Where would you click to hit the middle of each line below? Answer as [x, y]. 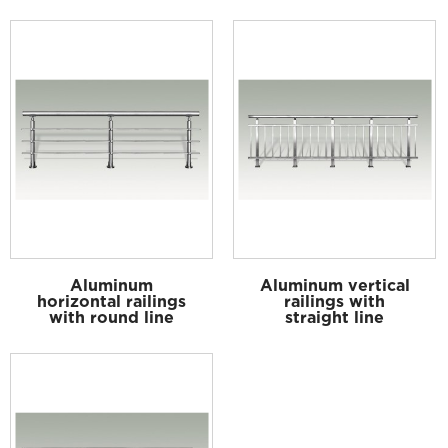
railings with [335, 301]
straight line [335, 317]
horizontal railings [112, 301]
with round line [112, 317]
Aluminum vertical [334, 285]
